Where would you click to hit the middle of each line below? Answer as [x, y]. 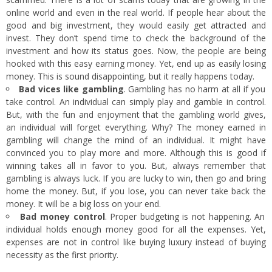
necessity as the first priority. [62, 254]
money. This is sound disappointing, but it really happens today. [130, 76]
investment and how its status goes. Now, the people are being [136, 50]
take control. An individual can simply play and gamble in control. [136, 101]
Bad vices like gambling [71, 89]
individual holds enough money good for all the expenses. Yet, [136, 229]
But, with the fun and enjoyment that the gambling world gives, [136, 114]
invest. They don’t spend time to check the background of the [136, 38]
